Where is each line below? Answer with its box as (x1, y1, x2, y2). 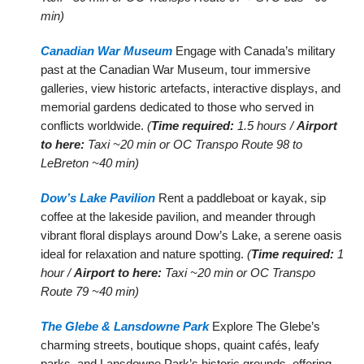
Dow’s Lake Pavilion (41, 190, 156, 205)
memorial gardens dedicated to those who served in (41, 99, 314, 114)
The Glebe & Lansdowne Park (41, 318, 210, 333)
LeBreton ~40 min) (41, 155, 140, 170)
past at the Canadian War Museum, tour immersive (41, 62, 311, 76)
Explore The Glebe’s (209, 318, 321, 333)
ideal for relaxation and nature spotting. (41, 246, 248, 261)
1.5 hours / (234, 118, 297, 132)
